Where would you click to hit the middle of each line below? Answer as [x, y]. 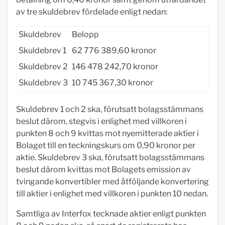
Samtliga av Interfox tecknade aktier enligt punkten [111, 214]
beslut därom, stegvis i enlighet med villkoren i [101, 121]
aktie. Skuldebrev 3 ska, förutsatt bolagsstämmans [110, 157]
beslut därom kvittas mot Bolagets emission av [103, 170]
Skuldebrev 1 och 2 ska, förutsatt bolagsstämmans [110, 109]
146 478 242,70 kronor [115, 67]
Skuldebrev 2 [43, 67]
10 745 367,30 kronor [113, 83]
